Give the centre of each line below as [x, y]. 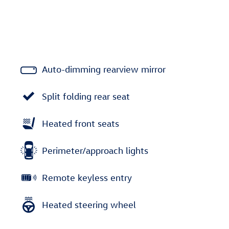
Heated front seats [81, 123]
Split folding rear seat [86, 96]
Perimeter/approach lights [95, 150]
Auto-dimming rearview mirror [104, 69]
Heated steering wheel [89, 204]
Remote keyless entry [87, 177]
